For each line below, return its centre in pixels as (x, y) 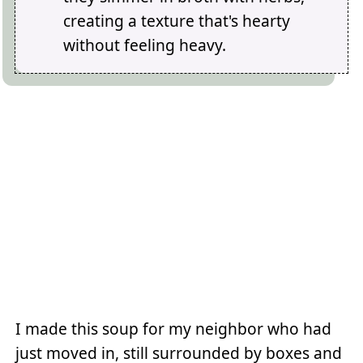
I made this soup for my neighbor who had (174, 329)
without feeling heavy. (145, 45)
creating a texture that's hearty (177, 20)
